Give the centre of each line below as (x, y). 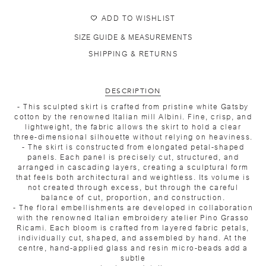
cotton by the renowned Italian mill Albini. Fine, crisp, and (133, 117)
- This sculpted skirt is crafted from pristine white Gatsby (133, 107)
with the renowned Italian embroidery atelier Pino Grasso (133, 218)
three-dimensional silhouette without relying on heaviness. (133, 137)
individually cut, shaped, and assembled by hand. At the (133, 238)
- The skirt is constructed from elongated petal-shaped (133, 147)
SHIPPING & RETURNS (133, 54)
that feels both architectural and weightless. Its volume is (133, 177)
